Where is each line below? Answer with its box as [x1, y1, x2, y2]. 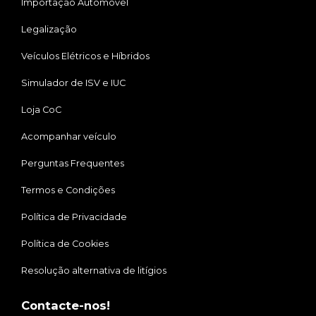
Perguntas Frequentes [21, 158, 124, 169]
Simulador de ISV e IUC [21, 78, 126, 89]
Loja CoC [21, 104, 61, 116]
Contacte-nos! [21, 298, 110, 313]
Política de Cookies [21, 238, 109, 250]
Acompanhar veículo [21, 131, 116, 142]
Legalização [21, 24, 77, 35]
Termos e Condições [21, 185, 115, 196]
